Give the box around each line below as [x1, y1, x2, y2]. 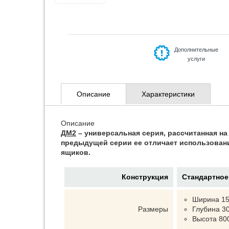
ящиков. [61, 148, 90, 156]
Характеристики [142, 90, 195, 98]
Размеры [138, 205, 168, 213]
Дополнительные [174, 47, 218, 53]
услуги [188, 56, 205, 62]
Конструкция [122, 173, 168, 181]
